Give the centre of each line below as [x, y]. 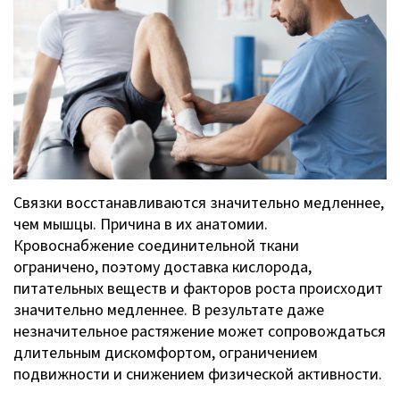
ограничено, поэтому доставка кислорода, [162, 267]
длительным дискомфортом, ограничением [166, 353]
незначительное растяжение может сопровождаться [200, 331]
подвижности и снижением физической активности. [198, 374]
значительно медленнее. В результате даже [169, 310]
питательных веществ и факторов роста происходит [198, 288]
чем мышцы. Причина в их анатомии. [141, 224]
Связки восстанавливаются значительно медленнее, [199, 203]
